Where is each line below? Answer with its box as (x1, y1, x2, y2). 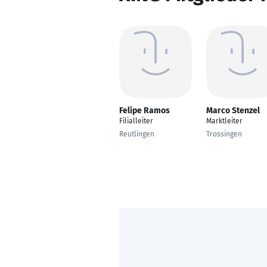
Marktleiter (206, 117, 243, 125)
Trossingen (206, 130, 242, 138)
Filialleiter (119, 117, 153, 125)
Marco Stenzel (206, 105, 260, 116)
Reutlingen (119, 130, 154, 138)
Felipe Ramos (119, 105, 170, 116)
